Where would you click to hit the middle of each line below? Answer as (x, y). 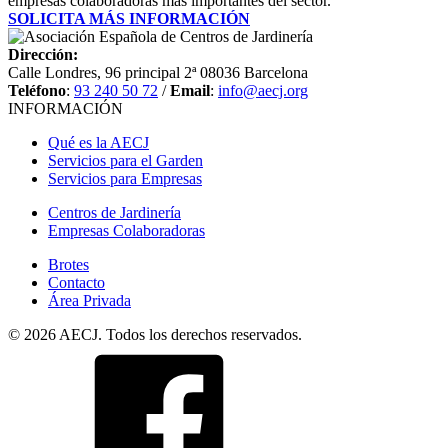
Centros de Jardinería (114, 213)
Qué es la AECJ (98, 143)
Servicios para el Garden (125, 161)
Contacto (76, 283)
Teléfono (37, 91)
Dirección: (43, 55)
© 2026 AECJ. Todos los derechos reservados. (155, 335)
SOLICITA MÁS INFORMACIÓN (129, 19)
